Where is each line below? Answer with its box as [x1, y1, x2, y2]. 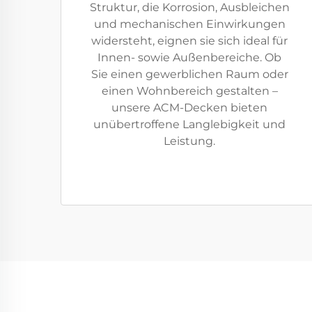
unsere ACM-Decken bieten [111, 101, 267, 114]
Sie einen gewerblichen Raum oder [91, 68, 288, 81]
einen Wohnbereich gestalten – [101, 84, 278, 97]
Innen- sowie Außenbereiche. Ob [97, 51, 281, 64]
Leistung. [164, 134, 215, 148]
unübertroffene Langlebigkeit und [93, 118, 286, 131]
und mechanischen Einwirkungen [93, 17, 286, 31]
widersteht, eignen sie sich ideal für [91, 34, 288, 47]
